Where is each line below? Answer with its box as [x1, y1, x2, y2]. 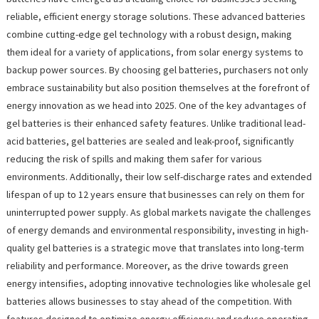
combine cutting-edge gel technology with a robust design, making [6, 27, 292, 41]
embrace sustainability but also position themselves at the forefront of [6, 80, 310, 94]
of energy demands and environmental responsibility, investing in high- [6, 223, 308, 236]
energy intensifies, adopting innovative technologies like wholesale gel [6, 276, 310, 290]
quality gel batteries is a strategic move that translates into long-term [6, 241, 304, 254]
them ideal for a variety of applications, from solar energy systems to [6, 45, 303, 58]
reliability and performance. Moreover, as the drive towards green [6, 258, 288, 272]
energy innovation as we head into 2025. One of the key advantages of [6, 98, 306, 112]
